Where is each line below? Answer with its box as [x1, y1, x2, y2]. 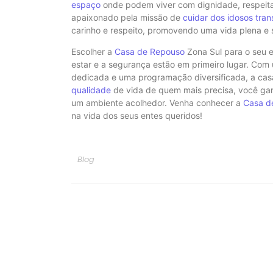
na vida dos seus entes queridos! [71, 110, 202, 121]
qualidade [71, 84, 111, 95]
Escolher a [71, 46, 115, 57]
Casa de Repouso [115, 46, 185, 57]
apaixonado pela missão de [71, 12, 183, 23]
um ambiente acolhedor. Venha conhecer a [71, 97, 243, 108]
